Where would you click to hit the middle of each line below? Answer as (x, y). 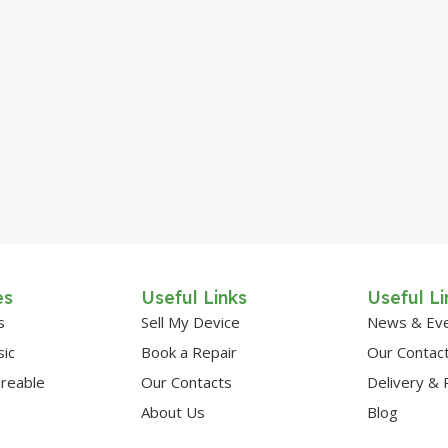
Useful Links (194, 297)
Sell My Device (191, 322)
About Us (173, 412)
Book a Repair (189, 352)
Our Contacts (187, 382)
